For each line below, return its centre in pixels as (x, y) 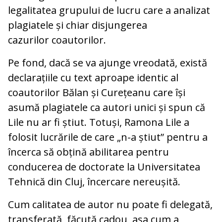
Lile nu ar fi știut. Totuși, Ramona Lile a (99, 122)
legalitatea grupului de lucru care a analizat (109, 10)
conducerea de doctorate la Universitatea (104, 166)
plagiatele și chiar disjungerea (78, 25)
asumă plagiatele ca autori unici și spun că (107, 107)
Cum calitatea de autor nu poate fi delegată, (110, 204)
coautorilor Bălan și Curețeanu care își (97, 92)
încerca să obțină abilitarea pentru (88, 152)
